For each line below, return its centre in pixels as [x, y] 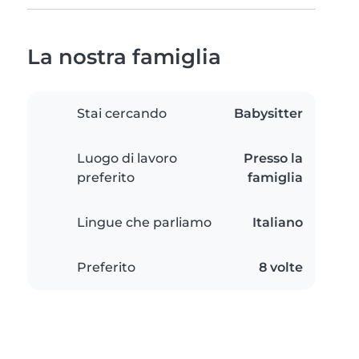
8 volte [281, 268]
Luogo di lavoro [127, 159]
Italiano [278, 223]
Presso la [273, 159]
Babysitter [268, 114]
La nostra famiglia [124, 57]
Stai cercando [122, 114]
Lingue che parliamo [144, 223]
